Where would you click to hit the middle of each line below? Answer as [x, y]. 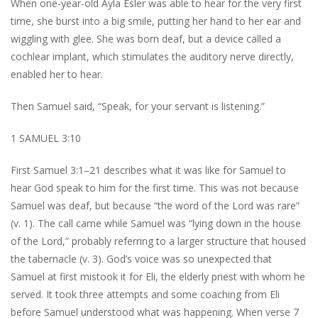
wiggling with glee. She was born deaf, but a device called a [146, 39]
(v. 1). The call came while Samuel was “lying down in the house [156, 223]
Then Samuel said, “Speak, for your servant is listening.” [138, 106]
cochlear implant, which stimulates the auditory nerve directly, [152, 56]
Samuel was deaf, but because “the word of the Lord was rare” [155, 205]
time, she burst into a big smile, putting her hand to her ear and [156, 21]
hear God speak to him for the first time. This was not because [155, 188]
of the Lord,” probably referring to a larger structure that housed [158, 241]
